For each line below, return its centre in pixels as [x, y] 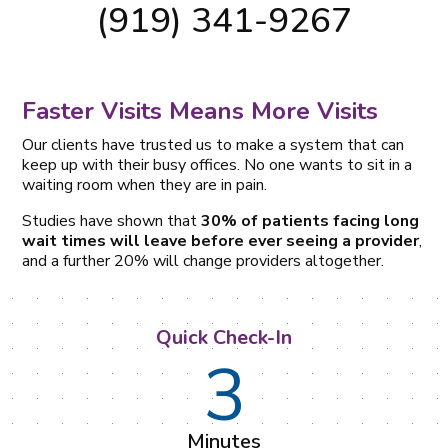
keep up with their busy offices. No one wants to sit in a [217, 164]
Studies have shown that [112, 220]
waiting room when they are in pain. [145, 184]
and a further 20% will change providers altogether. [203, 260]
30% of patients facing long [310, 220]
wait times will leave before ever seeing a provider [221, 240]
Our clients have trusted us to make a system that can [213, 144]
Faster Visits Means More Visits [200, 110]
